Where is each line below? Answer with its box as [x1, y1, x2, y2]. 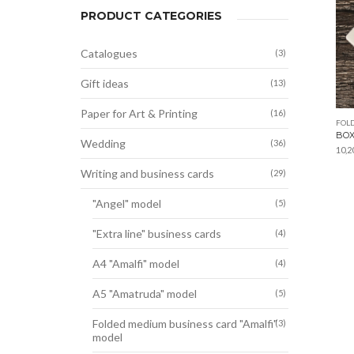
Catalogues [81, 47, 137, 60]
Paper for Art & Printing [81, 107, 198, 120]
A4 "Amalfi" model [92, 257, 179, 270]
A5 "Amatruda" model [92, 287, 197, 300]
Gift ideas [81, 77, 129, 90]
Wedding [81, 137, 126, 150]
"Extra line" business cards [92, 227, 221, 240]
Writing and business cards [81, 167, 214, 180]
